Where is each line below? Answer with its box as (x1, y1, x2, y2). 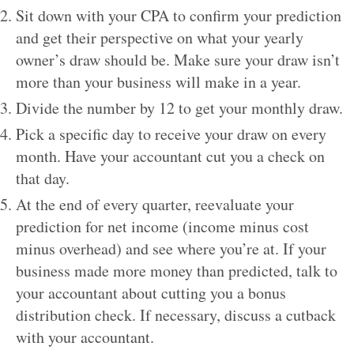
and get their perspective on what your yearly (16, 26, 303, 48)
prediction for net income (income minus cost (16, 215, 309, 237)
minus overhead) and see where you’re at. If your (16, 237, 326, 259)
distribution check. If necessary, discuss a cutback (16, 303, 336, 326)
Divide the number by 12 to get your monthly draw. (16, 96, 343, 119)
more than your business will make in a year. (16, 70, 301, 92)
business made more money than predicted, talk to (16, 259, 337, 281)
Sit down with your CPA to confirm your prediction (16, 4, 341, 26)
